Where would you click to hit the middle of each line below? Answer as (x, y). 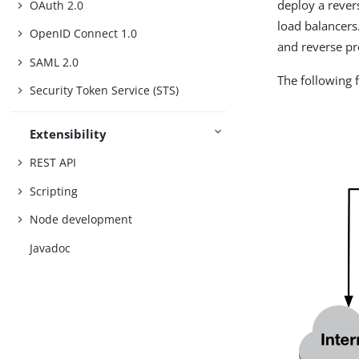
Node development (81, 220)
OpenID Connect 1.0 (84, 34)
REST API (53, 163)
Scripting (54, 191)
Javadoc (50, 248)
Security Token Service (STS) (105, 91)
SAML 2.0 (54, 62)
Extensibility (69, 133)
